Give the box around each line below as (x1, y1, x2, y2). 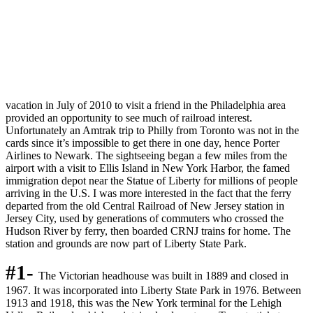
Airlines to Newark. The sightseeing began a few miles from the (6, 150, 287, 162)
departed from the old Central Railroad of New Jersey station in (6, 200, 284, 212)
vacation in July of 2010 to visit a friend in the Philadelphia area (6, 99, 286, 112)
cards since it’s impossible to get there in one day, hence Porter (6, 137, 279, 150)
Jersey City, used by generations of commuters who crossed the (6, 212, 284, 225)
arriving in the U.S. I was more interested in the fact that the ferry (6, 187, 291, 200)
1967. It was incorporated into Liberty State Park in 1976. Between (6, 284, 301, 297)
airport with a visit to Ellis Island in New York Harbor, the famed (6, 162, 290, 175)
